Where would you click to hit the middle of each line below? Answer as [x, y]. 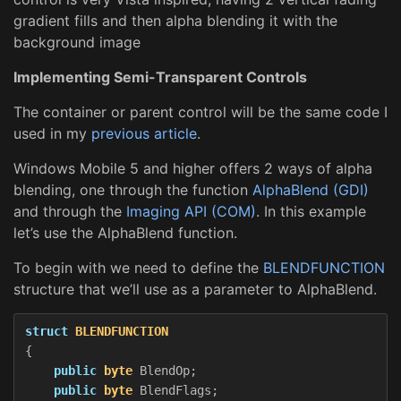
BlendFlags [175, 390]
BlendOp [165, 370]
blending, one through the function [133, 189]
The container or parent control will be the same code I [200, 111]
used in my [52, 133]
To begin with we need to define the [138, 267]
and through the [70, 211]
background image [77, 42]
